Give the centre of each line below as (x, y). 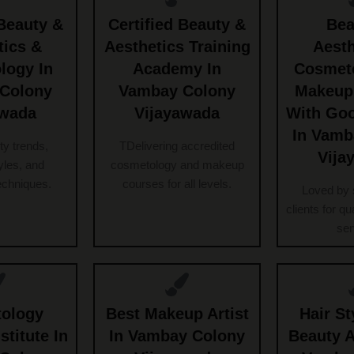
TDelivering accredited (177, 146)
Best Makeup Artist (177, 314)
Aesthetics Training (177, 47)
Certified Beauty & (177, 25)
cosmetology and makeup (177, 165)
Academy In (177, 69)
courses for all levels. (177, 184)
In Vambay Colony (177, 336)
